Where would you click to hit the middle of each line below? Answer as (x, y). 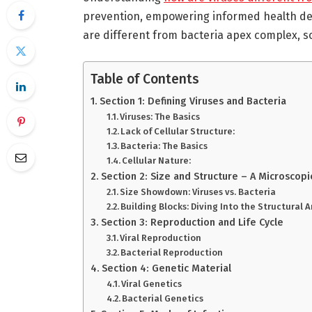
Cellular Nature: (157, 161)
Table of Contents (145, 79)
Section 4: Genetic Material (166, 268)
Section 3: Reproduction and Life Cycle (192, 223)
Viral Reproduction (161, 238)
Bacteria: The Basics (164, 146)
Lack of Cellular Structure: (178, 132)
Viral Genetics (152, 284)
